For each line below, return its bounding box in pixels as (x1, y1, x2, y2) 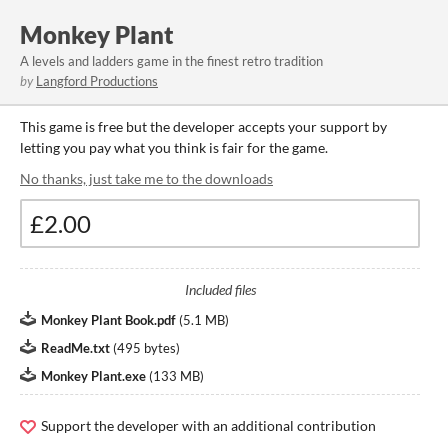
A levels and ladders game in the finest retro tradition (20, 53, 323, 69)
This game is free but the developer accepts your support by (20, 118, 387, 135)
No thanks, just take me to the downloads (20, 170, 273, 187)
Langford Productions (36, 73, 158, 89)
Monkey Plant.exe (41, 368, 146, 384)
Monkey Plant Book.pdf (41, 312, 176, 328)
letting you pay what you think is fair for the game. (20, 139, 328, 156)
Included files (184, 281, 256, 298)
